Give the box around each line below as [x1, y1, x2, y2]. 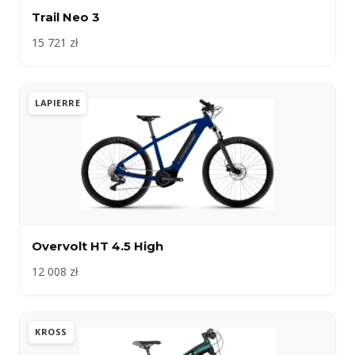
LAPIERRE [35, 96, 80, 109]
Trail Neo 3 [32, 9, 100, 25]
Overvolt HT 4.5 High [32, 238, 163, 254]
